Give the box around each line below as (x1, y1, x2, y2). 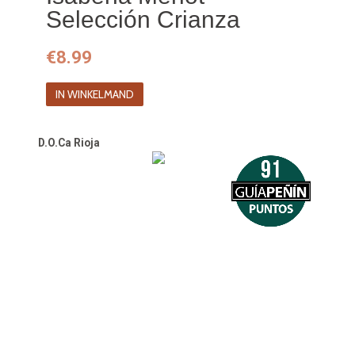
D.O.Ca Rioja (37, 136, 100, 149)
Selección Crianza (46, 6, 241, 33)
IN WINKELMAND (55, 87, 134, 101)
